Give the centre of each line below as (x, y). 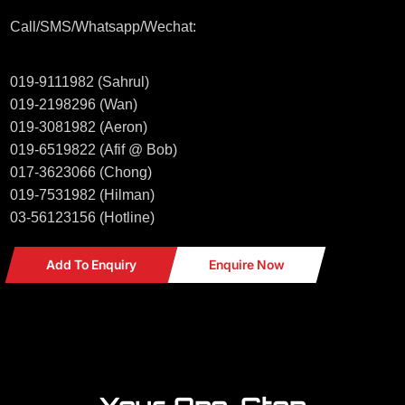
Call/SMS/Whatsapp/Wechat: (103, 27)
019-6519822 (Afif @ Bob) (93, 150)
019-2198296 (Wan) (73, 105)
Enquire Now (246, 265)
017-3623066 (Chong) (80, 173)
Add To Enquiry (91, 265)
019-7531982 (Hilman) (82, 195)
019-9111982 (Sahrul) (79, 82)
